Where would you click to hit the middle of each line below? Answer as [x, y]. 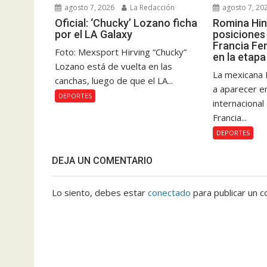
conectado [169, 193]
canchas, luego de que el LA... [114, 81]
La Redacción [151, 8]
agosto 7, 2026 [89, 8]
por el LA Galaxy [94, 35]
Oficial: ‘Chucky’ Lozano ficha [126, 23]
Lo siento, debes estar [100, 193]
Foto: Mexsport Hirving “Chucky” [121, 52]
